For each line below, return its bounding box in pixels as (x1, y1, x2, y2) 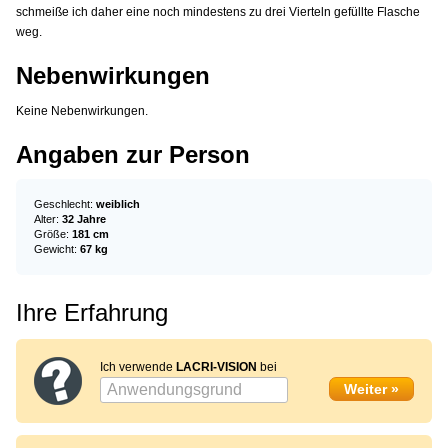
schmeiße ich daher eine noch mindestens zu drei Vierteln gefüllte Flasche (16, 4, 420, 19)
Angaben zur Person (16, 140, 250, 168)
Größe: (34, 228, 72, 241)
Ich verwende (100, 360, 176, 375)
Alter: (34, 213, 62, 226)
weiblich (96, 198, 140, 211)
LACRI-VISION (176, 360, 257, 375)
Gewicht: (34, 243, 80, 256)
